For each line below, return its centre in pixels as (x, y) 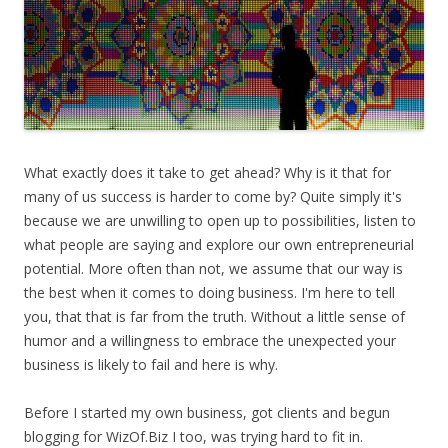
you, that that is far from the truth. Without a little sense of (214, 316)
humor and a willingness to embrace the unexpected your (210, 340)
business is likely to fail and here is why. (151, 364)
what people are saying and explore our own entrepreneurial (219, 244)
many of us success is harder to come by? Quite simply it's (213, 196)
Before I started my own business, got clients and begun (207, 412)
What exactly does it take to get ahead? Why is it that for (207, 172)
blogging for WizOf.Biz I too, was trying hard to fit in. (193, 436)
